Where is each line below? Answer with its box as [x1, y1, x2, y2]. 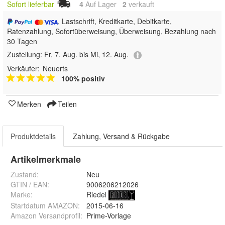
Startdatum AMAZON [11, 200, 78, 210]
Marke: [11, 189, 33, 199]
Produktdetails [11, 131, 56, 141]
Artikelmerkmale [11, 152, 81, 166]
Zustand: [11, 169, 39, 179]
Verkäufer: [7, 63, 40, 73]
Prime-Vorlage [86, 210, 132, 220]
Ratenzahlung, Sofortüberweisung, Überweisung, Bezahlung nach [7, 26, 216, 37]
